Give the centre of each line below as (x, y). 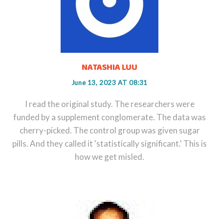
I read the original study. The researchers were (109, 104)
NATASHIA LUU (109, 67)
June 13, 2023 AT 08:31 (109, 82)
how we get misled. (109, 156)
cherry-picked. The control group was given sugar (109, 130)
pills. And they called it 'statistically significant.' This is (109, 143)
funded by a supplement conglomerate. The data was (109, 117)
